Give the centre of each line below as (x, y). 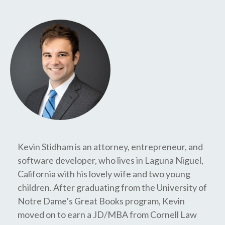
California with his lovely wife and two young (104, 174)
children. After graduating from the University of (112, 187)
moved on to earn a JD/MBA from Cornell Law (107, 214)
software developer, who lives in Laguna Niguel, (110, 160)
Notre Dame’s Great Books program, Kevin (101, 201)
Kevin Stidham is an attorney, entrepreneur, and (110, 147)
